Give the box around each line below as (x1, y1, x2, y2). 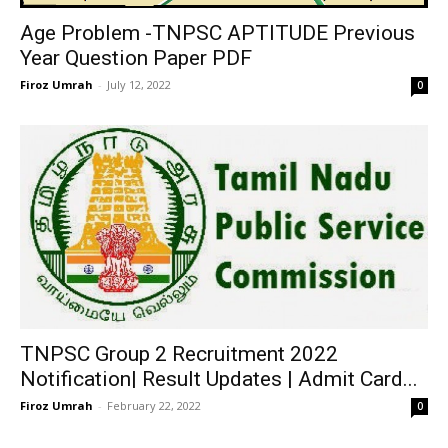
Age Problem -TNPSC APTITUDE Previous (20, 21, 415, 46)
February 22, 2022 (107, 398, 201, 414)
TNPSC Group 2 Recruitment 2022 (20, 342, 338, 367)
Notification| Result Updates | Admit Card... (20, 367, 418, 392)
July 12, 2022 (107, 77, 171, 93)
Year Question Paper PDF (20, 46, 252, 71)
